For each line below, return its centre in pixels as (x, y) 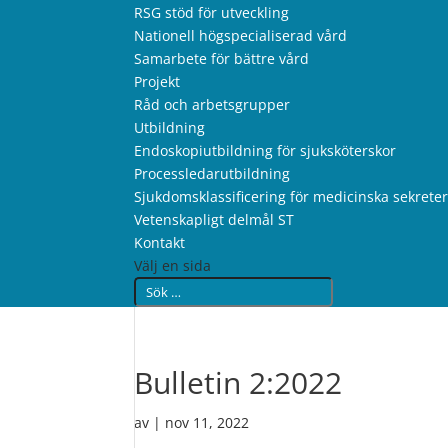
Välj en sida (173, 265)
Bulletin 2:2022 (238, 382)
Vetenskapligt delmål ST (214, 219)
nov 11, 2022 (207, 422)
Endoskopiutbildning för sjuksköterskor (265, 150)
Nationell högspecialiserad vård (241, 35)
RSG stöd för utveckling (212, 12)
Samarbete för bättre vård (222, 58)
